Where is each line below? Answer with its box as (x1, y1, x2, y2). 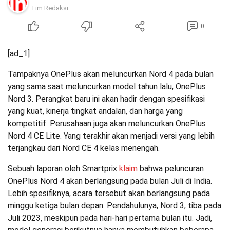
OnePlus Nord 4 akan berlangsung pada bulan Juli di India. (8, 176, 212, 186)
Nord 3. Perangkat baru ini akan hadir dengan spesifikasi (8, 94, 205, 104)
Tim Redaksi (31, 4, 68, 12)
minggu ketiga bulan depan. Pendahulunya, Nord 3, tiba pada (8, 201, 221, 210)
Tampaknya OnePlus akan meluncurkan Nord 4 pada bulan (8, 69, 214, 79)
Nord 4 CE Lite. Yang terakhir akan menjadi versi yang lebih (8, 131, 215, 141)
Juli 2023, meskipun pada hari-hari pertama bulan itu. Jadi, (8, 213, 212, 223)
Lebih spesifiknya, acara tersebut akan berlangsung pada (8, 188, 210, 198)
